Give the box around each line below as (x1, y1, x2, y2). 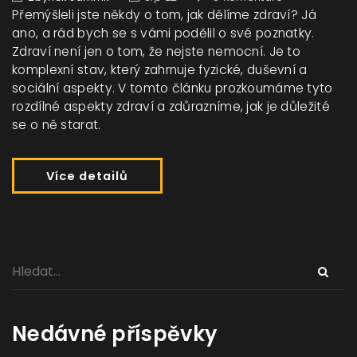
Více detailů (46, 168, 128, 185)
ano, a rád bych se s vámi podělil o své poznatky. (12, 25, 315, 42)
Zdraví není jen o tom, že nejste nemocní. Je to (12, 43, 301, 61)
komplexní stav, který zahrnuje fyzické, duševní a (12, 61, 308, 79)
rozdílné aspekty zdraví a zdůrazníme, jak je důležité (12, 98, 330, 116)
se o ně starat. (12, 116, 101, 134)
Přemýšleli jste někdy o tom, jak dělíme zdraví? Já (12, 6, 316, 24)
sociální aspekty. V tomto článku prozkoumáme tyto (12, 80, 333, 97)
